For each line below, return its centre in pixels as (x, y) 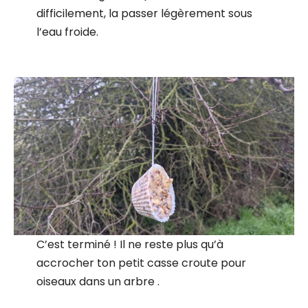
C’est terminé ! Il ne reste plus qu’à (130, 244)
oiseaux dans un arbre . (98, 281)
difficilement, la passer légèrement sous (144, 14)
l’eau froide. (67, 32)
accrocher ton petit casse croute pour (141, 263)
